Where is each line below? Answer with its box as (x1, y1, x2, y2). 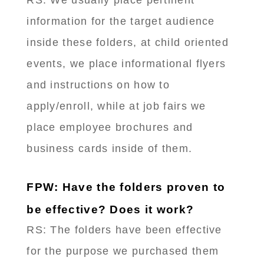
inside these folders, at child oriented (27, 37, 229, 49)
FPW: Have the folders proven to (27, 181, 226, 194)
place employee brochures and (27, 121, 193, 134)
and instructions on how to (27, 79, 170, 91)
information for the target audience (27, 15, 215, 28)
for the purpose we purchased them (27, 245, 219, 258)
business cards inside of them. (27, 143, 193, 155)
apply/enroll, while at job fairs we (27, 100, 206, 113)
